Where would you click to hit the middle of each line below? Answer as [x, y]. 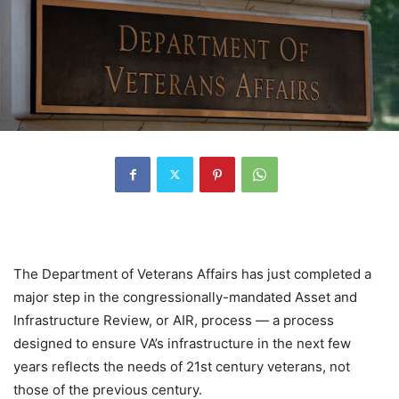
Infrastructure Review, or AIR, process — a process [174, 320]
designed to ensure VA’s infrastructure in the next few [182, 343]
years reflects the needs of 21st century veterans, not [182, 366]
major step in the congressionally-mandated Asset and [185, 297]
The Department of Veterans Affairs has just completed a [192, 273]
